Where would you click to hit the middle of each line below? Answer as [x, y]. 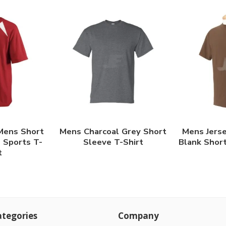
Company [138, 215]
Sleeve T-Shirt [113, 142]
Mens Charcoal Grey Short [113, 132]
